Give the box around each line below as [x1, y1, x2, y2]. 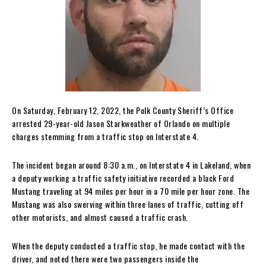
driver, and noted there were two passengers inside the [12, 252, 198, 265]
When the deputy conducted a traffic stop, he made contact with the [12, 239, 245, 252]
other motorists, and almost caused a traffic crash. [12, 210, 190, 223]
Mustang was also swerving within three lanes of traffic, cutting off [12, 197, 243, 210]
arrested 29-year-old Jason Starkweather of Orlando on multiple [12, 116, 230, 129]
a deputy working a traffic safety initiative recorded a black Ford [12, 171, 234, 184]
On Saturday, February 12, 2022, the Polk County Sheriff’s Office [12, 103, 233, 116]
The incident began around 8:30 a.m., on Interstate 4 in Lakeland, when [12, 158, 251, 171]
